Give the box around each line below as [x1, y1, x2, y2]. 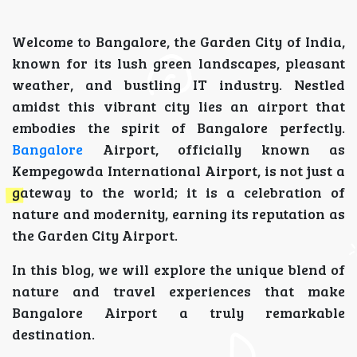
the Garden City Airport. [12, 226, 181, 245]
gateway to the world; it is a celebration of [12, 182, 345, 202]
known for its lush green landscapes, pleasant [12, 53, 345, 73]
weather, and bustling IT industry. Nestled [12, 75, 345, 95]
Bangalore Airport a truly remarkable [12, 303, 345, 323]
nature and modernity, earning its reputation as [12, 204, 345, 224]
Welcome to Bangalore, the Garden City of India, [12, 32, 345, 52]
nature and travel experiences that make [12, 281, 345, 301]
